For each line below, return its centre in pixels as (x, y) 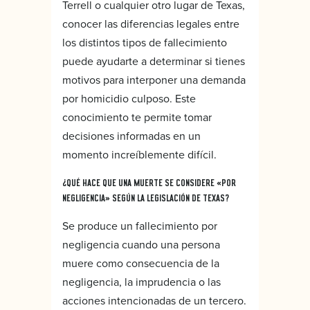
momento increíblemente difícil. (139, 154)
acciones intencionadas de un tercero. (154, 300)
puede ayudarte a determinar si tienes (154, 61)
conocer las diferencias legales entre (151, 23)
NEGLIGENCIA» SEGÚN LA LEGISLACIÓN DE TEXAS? (146, 198)
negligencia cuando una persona (141, 244)
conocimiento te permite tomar (137, 117)
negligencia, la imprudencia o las (142, 281)
